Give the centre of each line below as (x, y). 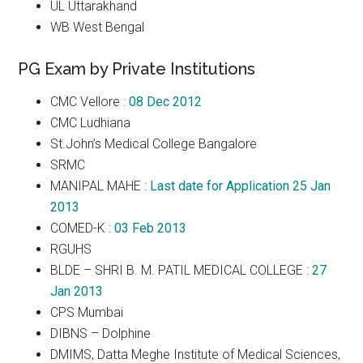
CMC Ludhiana (91, 123)
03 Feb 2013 (151, 228)
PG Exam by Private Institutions (137, 69)
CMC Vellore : (90, 102)
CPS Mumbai (87, 312)
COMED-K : (83, 228)
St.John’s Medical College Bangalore (154, 144)
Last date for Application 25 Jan (241, 186)
